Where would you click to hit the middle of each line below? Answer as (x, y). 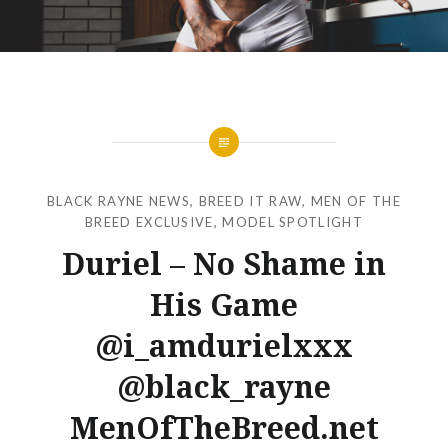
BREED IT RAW (250, 200)
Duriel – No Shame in (224, 263)
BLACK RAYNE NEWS (118, 200)
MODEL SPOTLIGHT (292, 221)
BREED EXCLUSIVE (149, 221)
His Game (224, 304)
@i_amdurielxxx (224, 345)
